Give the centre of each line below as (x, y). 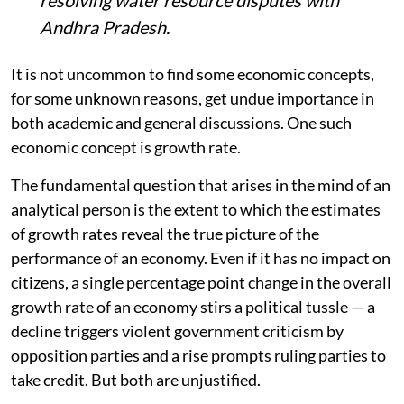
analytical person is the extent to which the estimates (196, 209)
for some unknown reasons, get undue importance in (193, 98)
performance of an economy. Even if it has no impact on (201, 257)
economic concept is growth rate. (126, 147)
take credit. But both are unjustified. (136, 379)
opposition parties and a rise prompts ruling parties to (198, 355)
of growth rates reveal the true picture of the (165, 233)
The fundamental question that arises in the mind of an (201, 184)
